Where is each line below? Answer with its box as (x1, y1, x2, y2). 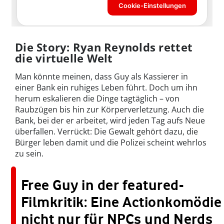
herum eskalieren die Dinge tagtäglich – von (15, 92, 179, 104)
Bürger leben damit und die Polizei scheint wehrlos (15, 136, 206, 148)
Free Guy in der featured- (21, 176, 183, 193)
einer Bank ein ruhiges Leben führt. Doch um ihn (15, 81, 197, 93)
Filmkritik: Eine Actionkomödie (21, 193, 222, 210)
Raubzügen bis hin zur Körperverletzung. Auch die (15, 103, 204, 115)
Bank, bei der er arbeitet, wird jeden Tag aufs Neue (15, 114, 205, 126)
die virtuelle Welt (15, 50, 113, 65)
